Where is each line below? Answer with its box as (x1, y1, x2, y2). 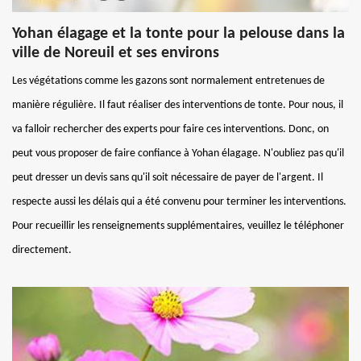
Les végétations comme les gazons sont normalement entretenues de (12, 74, 325, 87)
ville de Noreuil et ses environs (12, 44, 219, 61)
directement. (12, 243, 72, 256)
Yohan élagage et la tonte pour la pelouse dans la (12, 25, 345, 42)
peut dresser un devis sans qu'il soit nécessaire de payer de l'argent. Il (12, 171, 323, 184)
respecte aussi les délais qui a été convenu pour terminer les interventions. (12, 195, 346, 208)
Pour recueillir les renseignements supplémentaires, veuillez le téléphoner (12, 219, 344, 232)
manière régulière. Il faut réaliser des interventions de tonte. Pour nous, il (12, 98, 343, 111)
